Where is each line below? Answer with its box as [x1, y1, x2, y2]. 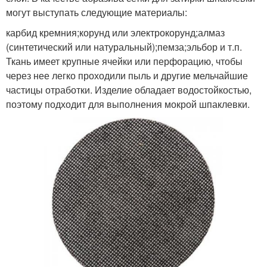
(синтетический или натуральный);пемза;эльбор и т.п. [6, 39, 242, 54]
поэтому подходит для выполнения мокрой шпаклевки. [6, 97, 250, 111]
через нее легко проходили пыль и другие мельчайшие [6, 68, 248, 82]
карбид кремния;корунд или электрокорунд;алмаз [6, 25, 225, 39]
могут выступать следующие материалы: [6, 5, 187, 19]
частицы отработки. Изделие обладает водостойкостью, [6, 82, 252, 97]
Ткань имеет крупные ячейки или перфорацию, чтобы [6, 54, 243, 68]
